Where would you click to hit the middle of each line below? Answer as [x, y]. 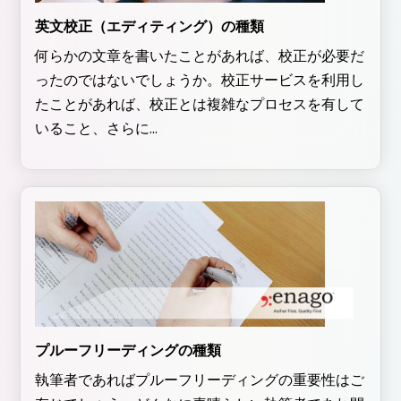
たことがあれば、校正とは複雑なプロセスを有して [200, 105]
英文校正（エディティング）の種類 [149, 27]
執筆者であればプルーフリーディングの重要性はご [200, 380]
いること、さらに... [96, 129]
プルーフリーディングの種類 [128, 351]
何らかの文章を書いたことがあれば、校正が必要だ [200, 56]
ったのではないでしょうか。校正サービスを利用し [200, 81]
